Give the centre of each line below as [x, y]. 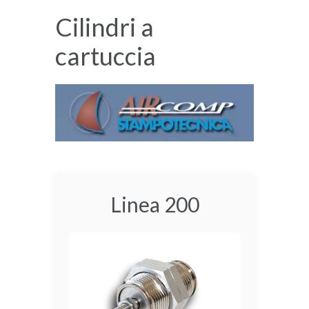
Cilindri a [104, 27]
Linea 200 [154, 204]
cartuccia [106, 56]
